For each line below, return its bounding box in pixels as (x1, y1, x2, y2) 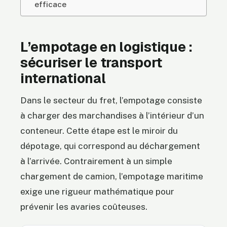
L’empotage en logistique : (20, 38, 193, 56)
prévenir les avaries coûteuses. (20, 202, 147, 212)
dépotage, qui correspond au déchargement (20, 141, 200, 152)
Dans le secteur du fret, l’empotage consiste (20, 95, 202, 106)
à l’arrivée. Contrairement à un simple (20, 156, 172, 167)
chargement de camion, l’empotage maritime (20, 171, 203, 182)
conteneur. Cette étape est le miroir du (20, 126, 178, 136)
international (20, 69, 106, 88)
